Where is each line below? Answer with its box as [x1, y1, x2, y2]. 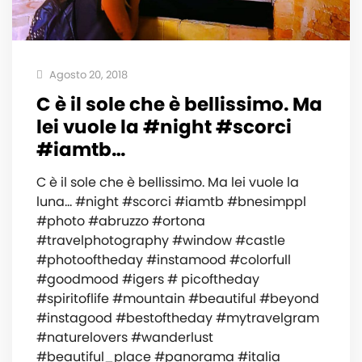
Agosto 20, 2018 [47, 67, 128, 82]
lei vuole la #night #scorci [36, 114, 292, 140]
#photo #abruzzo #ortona [36, 212, 205, 230]
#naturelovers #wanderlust [36, 328, 213, 347]
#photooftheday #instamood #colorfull [36, 250, 291, 269]
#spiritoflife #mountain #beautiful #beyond [36, 289, 319, 308]
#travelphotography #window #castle [36, 231, 285, 250]
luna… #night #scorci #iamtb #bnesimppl [36, 192, 306, 211]
